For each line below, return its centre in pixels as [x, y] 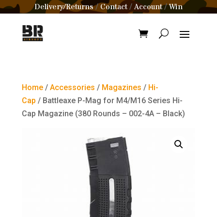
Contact [114, 7]
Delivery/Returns [64, 7]
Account [148, 7]
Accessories [72, 87]
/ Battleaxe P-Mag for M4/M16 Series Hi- [109, 101]
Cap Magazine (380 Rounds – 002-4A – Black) [103, 114]
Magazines [121, 87]
